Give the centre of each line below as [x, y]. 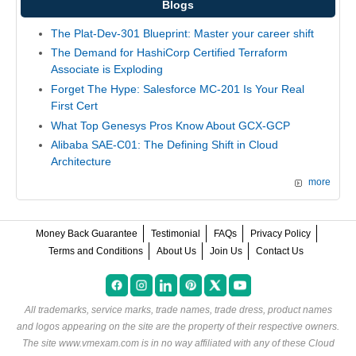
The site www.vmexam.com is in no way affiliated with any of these [165, 343]
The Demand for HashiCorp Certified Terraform [169, 53]
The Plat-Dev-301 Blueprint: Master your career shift [182, 33]
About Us [176, 251]
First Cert [74, 106]
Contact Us [280, 251]
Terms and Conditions [96, 251]
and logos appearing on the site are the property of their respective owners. [178, 326]
